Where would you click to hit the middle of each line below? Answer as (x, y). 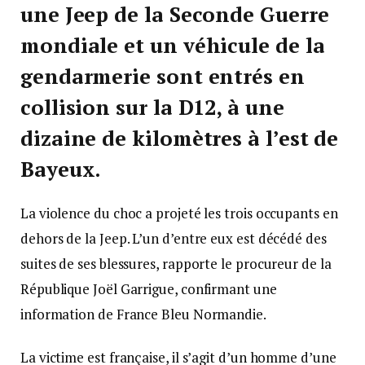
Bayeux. (61, 169)
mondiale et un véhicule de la (173, 45)
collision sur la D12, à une (152, 107)
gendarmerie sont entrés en (163, 76)
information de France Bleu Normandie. (143, 314)
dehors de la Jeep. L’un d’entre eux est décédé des (174, 238)
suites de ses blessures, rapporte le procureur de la (176, 263)
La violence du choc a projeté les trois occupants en (179, 213)
